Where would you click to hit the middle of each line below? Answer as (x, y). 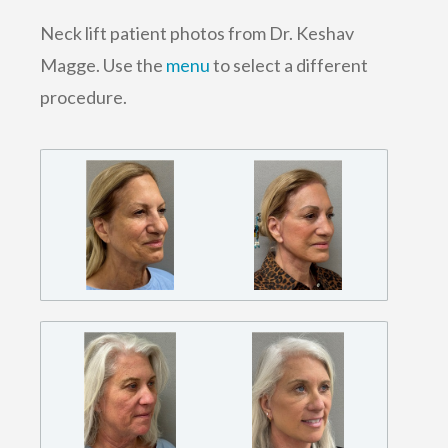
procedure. (83, 97)
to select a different (289, 65)
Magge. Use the (103, 65)
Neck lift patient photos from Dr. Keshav (197, 33)
